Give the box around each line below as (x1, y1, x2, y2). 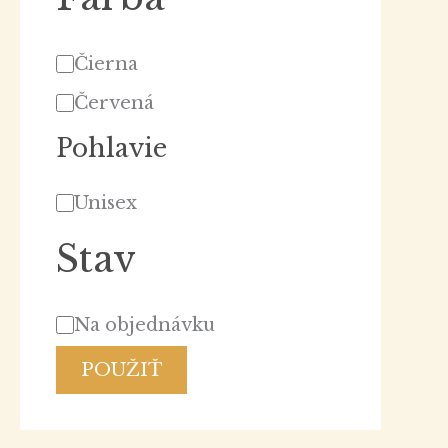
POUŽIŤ (81, 359, 162, 382)
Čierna (74, 52, 138, 75)
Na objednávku (74, 314, 215, 337)
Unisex (74, 191, 137, 214)
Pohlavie (56, 132, 167, 164)
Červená (74, 91, 154, 114)
